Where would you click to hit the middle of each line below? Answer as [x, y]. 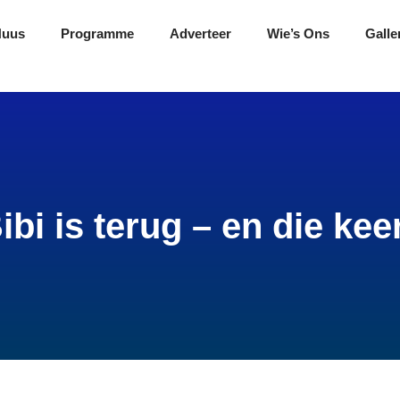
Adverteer [201, 33]
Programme [98, 33]
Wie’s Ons [299, 33]
